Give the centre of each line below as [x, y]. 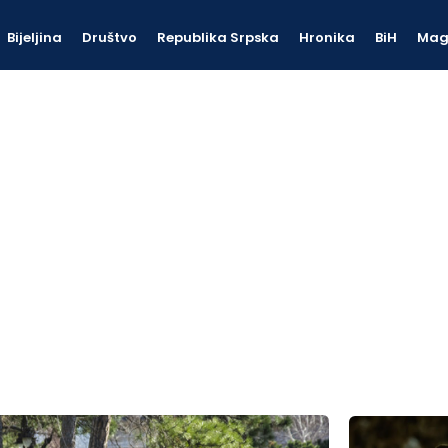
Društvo [110, 37]
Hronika [327, 37]
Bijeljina [35, 37]
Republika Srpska [218, 37]
